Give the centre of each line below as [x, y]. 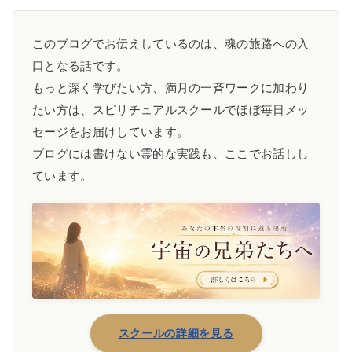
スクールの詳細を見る [176, 333]
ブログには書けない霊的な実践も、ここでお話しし [171, 153]
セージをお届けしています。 [111, 131]
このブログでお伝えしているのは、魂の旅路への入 [171, 43]
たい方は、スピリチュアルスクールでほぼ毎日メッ [171, 109]
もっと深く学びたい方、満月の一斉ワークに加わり [171, 87]
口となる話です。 [81, 65]
